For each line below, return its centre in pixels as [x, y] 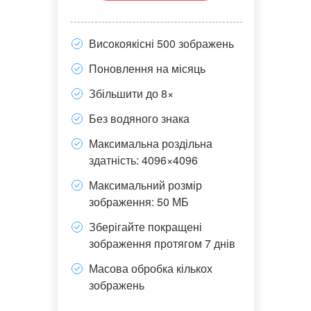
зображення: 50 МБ [138, 202]
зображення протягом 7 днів [162, 243]
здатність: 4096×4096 [143, 160]
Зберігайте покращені [145, 227]
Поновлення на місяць [147, 68]
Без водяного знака [139, 118]
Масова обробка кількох [150, 268]
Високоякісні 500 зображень [161, 43]
